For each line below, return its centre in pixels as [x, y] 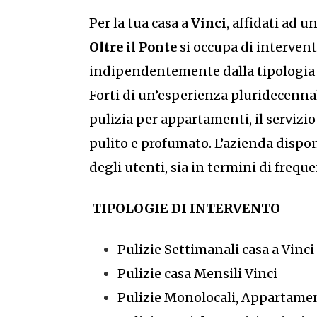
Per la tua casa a [140, 23]
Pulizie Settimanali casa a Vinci [216, 249]
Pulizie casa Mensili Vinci [197, 273]
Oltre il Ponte [134, 47]
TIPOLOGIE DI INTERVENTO [186, 208]
